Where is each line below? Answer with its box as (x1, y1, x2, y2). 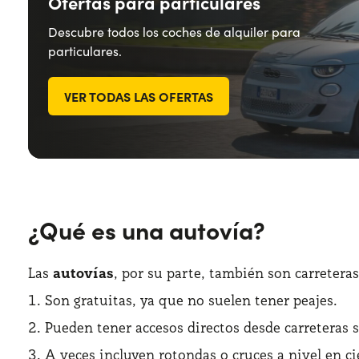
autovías (53, 264, 114, 282)
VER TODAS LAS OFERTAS (64, 87, 213, 105)
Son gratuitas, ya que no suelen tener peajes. (45, 291, 337, 309)
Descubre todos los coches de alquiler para (48, 23, 301, 40)
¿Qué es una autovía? (28, 212, 265, 246)
